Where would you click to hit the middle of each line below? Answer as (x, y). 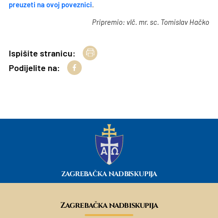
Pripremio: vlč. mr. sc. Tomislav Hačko (150, 22)
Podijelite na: (35, 67)
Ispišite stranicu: (42, 53)
